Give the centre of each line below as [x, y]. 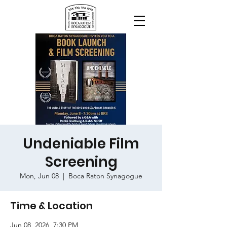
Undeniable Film [81, 144]
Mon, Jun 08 [39, 176]
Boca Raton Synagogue [105, 176]
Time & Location [51, 206]
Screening [81, 162]
